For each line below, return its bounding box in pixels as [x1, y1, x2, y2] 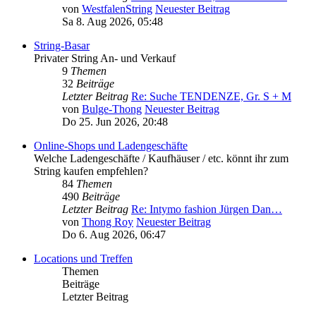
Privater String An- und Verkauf [34, 51, 176, 64]
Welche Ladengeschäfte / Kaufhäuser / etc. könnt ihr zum [34, 152, 288, 164]
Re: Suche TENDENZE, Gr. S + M [131, 90, 291, 102]
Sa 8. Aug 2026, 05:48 [62, 15, 163, 28]
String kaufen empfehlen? [34, 164, 148, 177]
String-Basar [34, 39, 90, 51]
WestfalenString [82, 2, 152, 15]
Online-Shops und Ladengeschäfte [34, 139, 188, 152]
